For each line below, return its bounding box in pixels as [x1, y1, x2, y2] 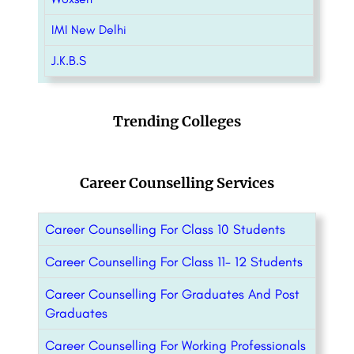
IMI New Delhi [51, 22, 126, 38]
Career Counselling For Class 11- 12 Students [45, 254, 303, 270]
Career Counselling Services [80, 174, 274, 193]
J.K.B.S [51, 53, 86, 69]
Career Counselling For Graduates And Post [45, 286, 299, 303]
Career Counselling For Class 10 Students [45, 221, 285, 238]
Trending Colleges [113, 112, 241, 131]
